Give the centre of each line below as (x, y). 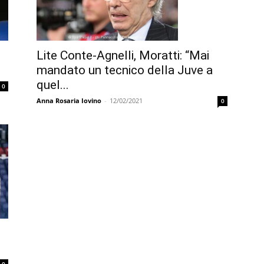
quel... (53, 85)
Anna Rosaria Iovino (69, 101)
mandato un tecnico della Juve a (125, 70)
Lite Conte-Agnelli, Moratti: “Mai (123, 56)
